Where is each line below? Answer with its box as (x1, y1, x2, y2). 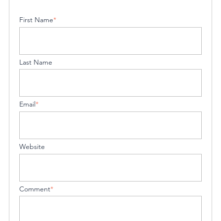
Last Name (19, 57, 52, 67)
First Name (19, 15, 53, 25)
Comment (19, 184, 50, 193)
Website (19, 142, 45, 151)
